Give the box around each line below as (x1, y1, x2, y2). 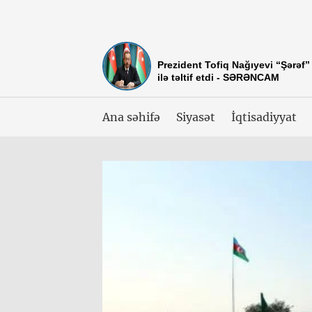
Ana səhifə (102, 110, 160, 124)
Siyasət (175, 110, 216, 124)
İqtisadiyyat (231, 110, 297, 124)
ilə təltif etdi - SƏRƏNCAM (157, 72, 279, 83)
